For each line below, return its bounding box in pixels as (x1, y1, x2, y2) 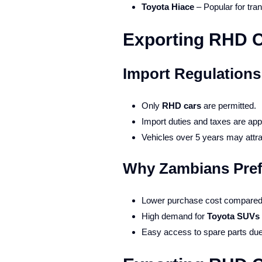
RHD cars (161, 101, 201, 111)
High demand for (141, 211, 207, 221)
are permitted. (201, 101, 256, 111)
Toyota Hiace (141, 2, 194, 12)
